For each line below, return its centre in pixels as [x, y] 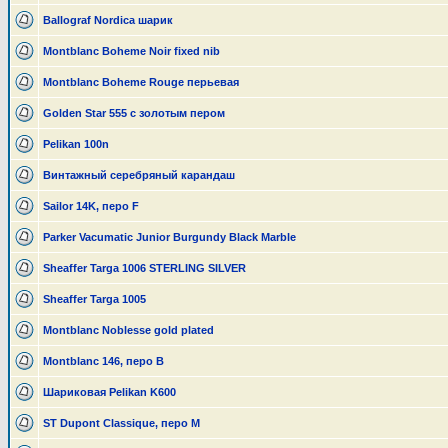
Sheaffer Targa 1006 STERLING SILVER [144, 268]
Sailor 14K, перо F [91, 206]
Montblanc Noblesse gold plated [128, 330]
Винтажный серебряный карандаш [139, 175]
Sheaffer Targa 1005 [94, 299]
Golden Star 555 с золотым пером [134, 113]
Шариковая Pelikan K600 [109, 392]
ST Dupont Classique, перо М [121, 423]
